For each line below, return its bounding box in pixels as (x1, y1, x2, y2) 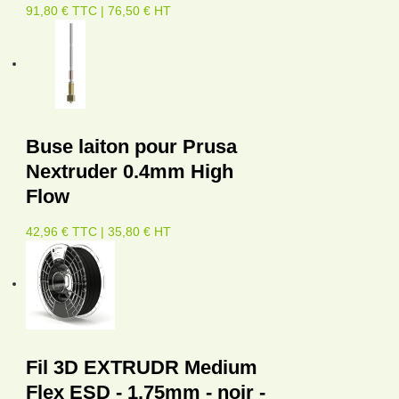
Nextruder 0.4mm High (26, 159, 233, 183)
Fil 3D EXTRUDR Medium (26, 355, 257, 379)
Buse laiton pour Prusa (26, 134, 237, 158)
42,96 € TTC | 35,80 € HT (26, 224, 171, 239)
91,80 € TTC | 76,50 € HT (26, 3, 171, 18)
